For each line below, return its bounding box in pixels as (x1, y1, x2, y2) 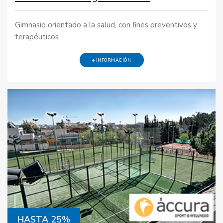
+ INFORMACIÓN (92, 57, 131, 63)
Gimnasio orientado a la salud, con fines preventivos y (15, 19, 197, 30)
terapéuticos (15, 31, 59, 42)
